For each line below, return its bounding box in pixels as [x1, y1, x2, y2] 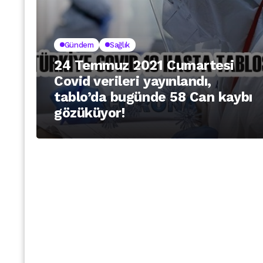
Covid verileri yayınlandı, [54, 73, 212, 89]
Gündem [64, 40, 94, 49]
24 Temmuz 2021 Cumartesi [54, 57, 234, 73]
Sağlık [110, 40, 130, 49]
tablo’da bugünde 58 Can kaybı [54, 89, 252, 105]
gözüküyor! [54, 104, 125, 121]
